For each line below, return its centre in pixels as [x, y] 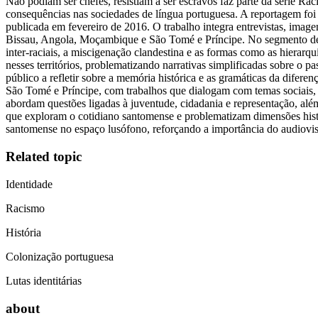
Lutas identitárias [44, 280]
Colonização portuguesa [60, 256]
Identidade [29, 184]
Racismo [25, 208]
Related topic [44, 157]
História [23, 232]
